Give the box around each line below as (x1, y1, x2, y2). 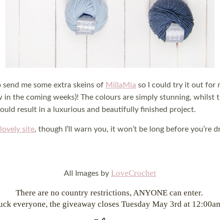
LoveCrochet (111, 168, 156, 178)
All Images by (64, 169, 111, 177)
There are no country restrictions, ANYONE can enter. (15, 188, 205, 197)
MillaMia (106, 81, 136, 89)
